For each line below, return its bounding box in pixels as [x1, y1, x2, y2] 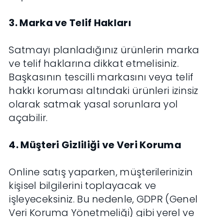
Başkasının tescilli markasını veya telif [9, 70, 194, 84]
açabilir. [9, 111, 48, 125]
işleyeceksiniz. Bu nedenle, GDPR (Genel [9, 192, 198, 206]
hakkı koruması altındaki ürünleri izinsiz [9, 84, 199, 98]
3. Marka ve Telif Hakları [9, 16, 131, 30]
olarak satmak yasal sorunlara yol [9, 97, 178, 111]
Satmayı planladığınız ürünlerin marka [9, 43, 200, 57]
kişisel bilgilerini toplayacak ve [9, 179, 156, 193]
